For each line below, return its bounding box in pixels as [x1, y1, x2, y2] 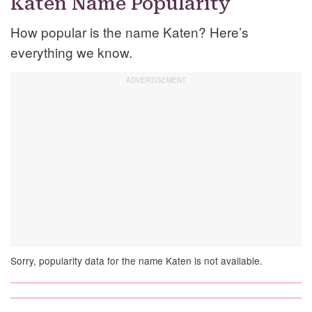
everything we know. [10, 42, 132, 62]
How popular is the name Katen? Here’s [10, 22, 249, 42]
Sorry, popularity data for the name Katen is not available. [10, 253, 263, 268]
